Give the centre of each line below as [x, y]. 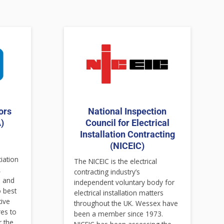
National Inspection [127, 111]
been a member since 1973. [119, 213]
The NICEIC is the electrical [116, 161]
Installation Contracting [127, 134]
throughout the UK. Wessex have [126, 203]
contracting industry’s [107, 171]
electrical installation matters [119, 192]
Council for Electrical [127, 122]
